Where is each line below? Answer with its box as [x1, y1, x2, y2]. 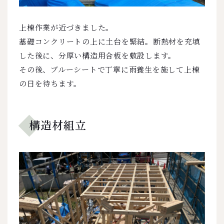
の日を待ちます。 [19, 77, 81, 88]
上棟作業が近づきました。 [19, 21, 113, 32]
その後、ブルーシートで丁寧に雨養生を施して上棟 [19, 63, 200, 74]
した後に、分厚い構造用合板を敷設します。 [19, 49, 176, 60]
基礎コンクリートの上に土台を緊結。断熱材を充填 [19, 35, 200, 46]
